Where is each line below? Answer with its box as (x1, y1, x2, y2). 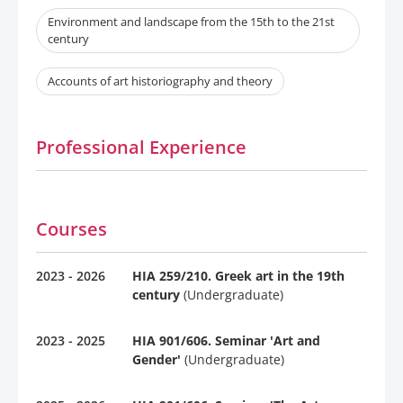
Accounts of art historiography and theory (48, 73, 273, 90)
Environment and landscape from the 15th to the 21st (48, 13, 335, 31)
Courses (36, 217, 107, 242)
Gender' (132, 351, 181, 369)
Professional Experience (36, 135, 246, 160)
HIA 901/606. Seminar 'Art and (132, 332, 320, 350)
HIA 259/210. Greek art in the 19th (132, 267, 345, 285)
